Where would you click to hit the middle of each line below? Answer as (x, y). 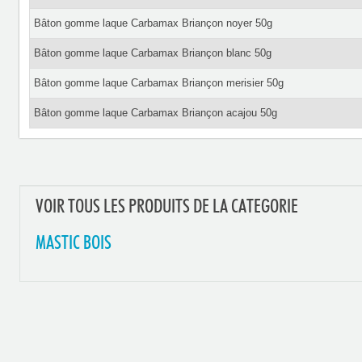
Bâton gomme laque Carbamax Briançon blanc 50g (152, 53)
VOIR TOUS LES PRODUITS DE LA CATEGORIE (166, 207)
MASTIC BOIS (73, 244)
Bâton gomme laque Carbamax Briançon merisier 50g (158, 83)
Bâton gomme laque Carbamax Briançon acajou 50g (155, 113)
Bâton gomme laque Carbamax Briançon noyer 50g (153, 23)
